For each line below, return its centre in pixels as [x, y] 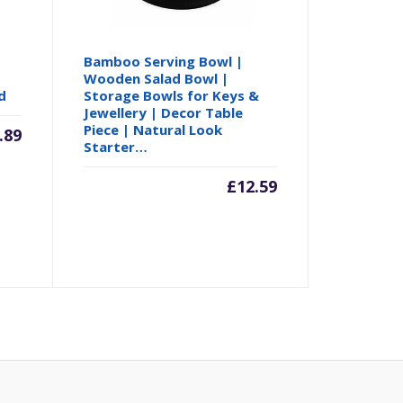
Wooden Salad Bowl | [157, 78]
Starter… [116, 146]
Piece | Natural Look [153, 129]
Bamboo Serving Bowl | [164, 61]
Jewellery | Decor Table [164, 112]
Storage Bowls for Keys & [172, 95]
